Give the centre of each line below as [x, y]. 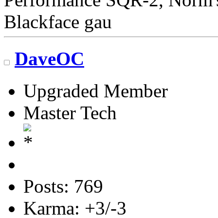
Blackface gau [58, 21]
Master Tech [70, 113]
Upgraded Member [96, 91]
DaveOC [49, 59]
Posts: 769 [63, 186]
